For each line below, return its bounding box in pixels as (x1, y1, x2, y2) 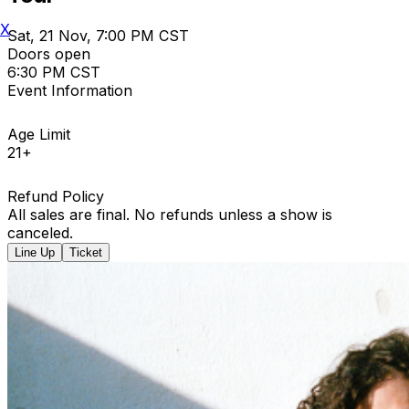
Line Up (15, 245, 55, 259)
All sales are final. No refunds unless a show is (7, 204, 332, 224)
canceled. (7, 223, 73, 242)
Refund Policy (7, 186, 104, 205)
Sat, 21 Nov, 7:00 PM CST (7, 26, 189, 45)
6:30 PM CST (7, 62, 100, 81)
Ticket (69, 245, 102, 259)
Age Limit (7, 124, 70, 143)
